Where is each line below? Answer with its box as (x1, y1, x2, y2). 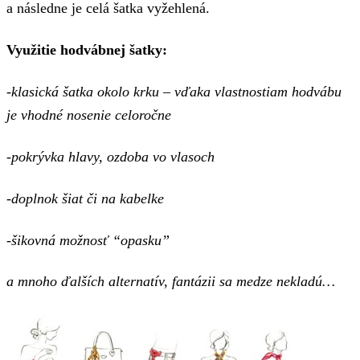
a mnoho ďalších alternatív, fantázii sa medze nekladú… (6, 273, 335, 290)
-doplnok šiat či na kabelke (6, 190, 164, 207)
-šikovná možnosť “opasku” (6, 231, 170, 248)
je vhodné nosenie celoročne (6, 106, 171, 123)
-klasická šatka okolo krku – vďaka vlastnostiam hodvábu (6, 83, 342, 100)
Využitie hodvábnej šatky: (6, 42, 167, 59)
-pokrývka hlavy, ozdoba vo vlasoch (6, 148, 215, 165)
